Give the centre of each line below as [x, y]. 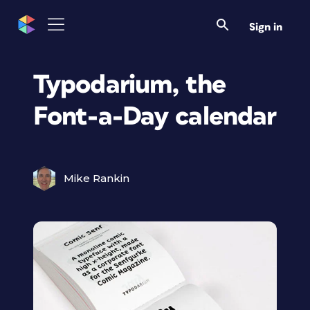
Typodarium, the [129, 85]
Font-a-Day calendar [155, 117]
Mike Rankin [97, 178]
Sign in [266, 27]
